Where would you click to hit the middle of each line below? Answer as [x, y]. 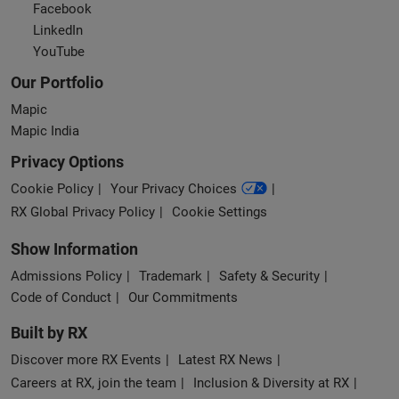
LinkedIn [58, 31]
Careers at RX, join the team [94, 383]
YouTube [59, 52]
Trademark [171, 277]
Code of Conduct [61, 298]
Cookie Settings [220, 212]
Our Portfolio [57, 83]
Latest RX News [225, 360]
